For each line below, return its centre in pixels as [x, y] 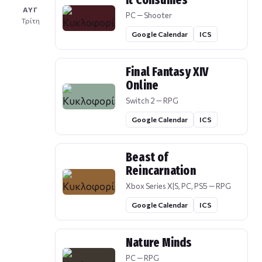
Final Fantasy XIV [167, 72]
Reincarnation [161, 171]
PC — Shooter [149, 15]
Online [142, 86]
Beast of [147, 158]
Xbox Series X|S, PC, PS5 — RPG [178, 186]
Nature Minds [159, 243]
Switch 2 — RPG [152, 101]
